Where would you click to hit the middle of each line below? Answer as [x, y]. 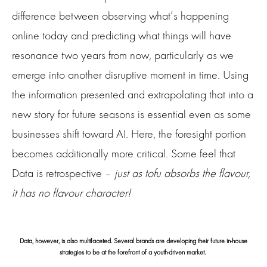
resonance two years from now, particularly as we [123, 55]
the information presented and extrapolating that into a [133, 95]
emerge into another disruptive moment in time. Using [130, 75]
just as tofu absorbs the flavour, [181, 173]
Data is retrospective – [62, 173]
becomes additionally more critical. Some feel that [124, 154]
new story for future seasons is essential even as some [131, 114]
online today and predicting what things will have [122, 36]
